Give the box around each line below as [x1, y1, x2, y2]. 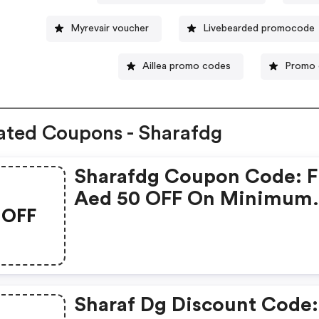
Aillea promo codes [142, 61, 231, 71]
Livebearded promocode [202, 23, 315, 33]
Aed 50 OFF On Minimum [74, 189, 313, 209]
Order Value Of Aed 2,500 [74, 211, 315, 231]
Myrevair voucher [70, 23, 149, 33]
